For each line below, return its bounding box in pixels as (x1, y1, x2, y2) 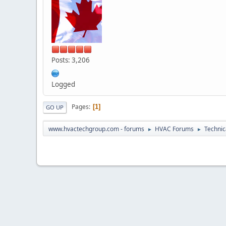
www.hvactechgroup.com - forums (48, 124, 144, 133)
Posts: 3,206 (51, 55, 90, 65)
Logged (51, 79, 75, 89)
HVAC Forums (155, 124, 194, 133)
